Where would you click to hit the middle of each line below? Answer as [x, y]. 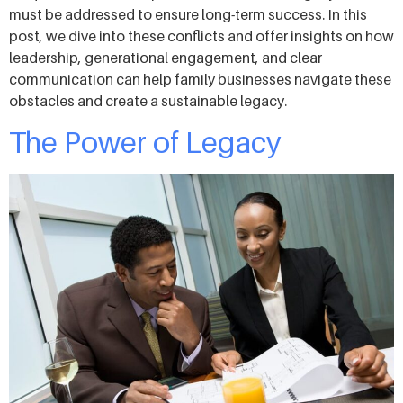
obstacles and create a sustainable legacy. [148, 101]
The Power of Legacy [145, 142]
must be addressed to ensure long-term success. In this [188, 15]
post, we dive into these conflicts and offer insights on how [201, 36]
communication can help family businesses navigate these [200, 80]
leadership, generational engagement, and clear [166, 58]
